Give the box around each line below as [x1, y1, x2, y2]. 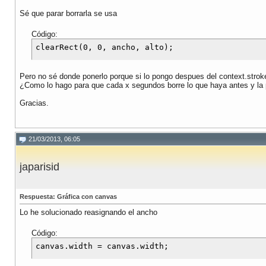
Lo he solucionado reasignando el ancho [20, 208, 157, 217]
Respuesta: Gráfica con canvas [20, 193, 117, 201]
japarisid [20, 161, 59, 173]
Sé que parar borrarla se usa [20, 9, 117, 18]
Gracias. [20, 99, 49, 108]
